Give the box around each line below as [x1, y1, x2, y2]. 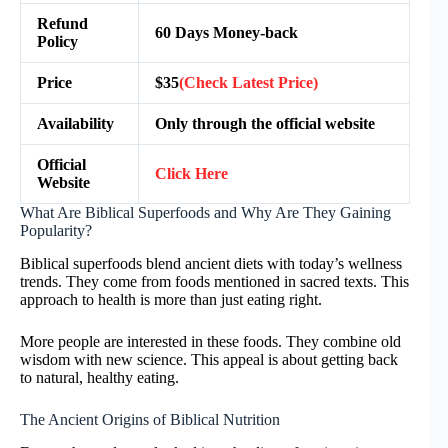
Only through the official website [155, 115, 375, 133]
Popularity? [20, 222, 92, 240]
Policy [37, 33, 78, 51]
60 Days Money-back [155, 24, 298, 42]
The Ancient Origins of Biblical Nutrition [20, 410, 280, 428]
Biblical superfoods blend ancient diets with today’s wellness [20, 254, 402, 272]
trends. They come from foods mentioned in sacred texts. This [20, 272, 409, 290]
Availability [37, 115, 114, 133]
